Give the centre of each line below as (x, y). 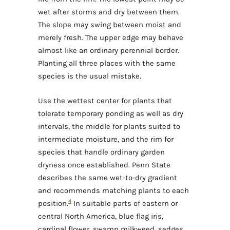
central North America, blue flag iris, (101, 216)
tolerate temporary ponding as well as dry (111, 113)
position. (53, 203)
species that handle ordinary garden (101, 152)
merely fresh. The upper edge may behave (111, 38)
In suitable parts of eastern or (124, 203)
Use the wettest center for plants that (105, 100)
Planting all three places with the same (107, 63)
